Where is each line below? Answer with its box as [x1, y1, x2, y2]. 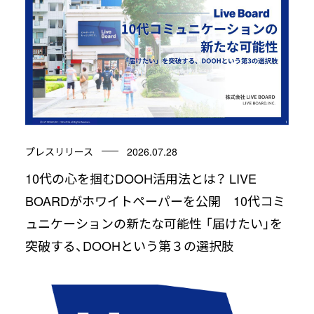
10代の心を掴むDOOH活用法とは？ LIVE [25, 168, 257, 187]
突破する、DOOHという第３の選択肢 [25, 235, 234, 254]
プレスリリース [25, 144, 93, 158]
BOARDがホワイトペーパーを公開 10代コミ [25, 191, 285, 210]
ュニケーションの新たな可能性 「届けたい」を [25, 213, 282, 232]
